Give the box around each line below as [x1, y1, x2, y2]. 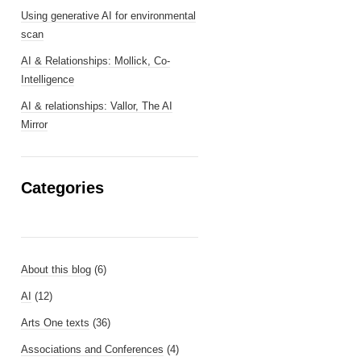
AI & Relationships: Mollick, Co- [21, 55, 170, 67]
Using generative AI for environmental [21, 10, 196, 22]
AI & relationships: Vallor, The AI [21, 100, 172, 112]
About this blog [21, 263, 91, 276]
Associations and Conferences [21, 343, 164, 355]
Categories [21, 179, 104, 197]
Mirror [21, 118, 48, 131]
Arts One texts [21, 317, 89, 329]
